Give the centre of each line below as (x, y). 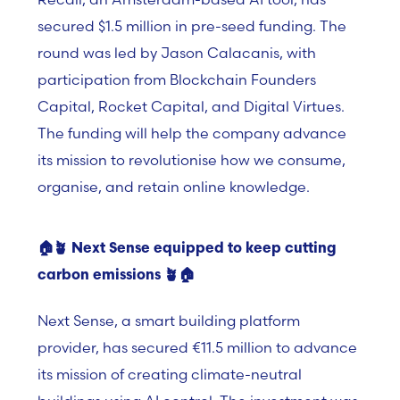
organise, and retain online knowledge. (174, 187)
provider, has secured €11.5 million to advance (197, 347)
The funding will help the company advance (192, 133)
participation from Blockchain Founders (177, 79)
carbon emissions (101, 276)
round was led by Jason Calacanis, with (177, 53)
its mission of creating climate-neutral (170, 374)
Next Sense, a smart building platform (169, 321)
